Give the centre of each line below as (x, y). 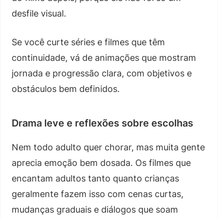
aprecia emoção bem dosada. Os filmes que (101, 163)
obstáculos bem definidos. (66, 89)
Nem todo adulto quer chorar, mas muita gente (108, 147)
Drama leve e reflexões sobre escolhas (102, 123)
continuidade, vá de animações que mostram (104, 57)
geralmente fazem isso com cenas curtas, (98, 194)
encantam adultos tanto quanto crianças (95, 178)
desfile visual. (39, 13)
